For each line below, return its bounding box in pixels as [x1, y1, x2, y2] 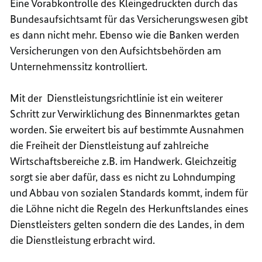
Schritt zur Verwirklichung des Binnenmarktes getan [10, 106, 240, 120]
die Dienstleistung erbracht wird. [10, 233, 156, 247]
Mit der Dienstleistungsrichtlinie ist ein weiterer [10, 91, 223, 105]
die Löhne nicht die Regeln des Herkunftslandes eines [10, 201, 249, 215]
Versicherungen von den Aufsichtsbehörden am [10, 43, 222, 57]
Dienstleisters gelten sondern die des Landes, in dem [10, 217, 245, 231]
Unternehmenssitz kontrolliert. [10, 59, 148, 73]
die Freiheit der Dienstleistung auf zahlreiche [10, 138, 209, 152]
